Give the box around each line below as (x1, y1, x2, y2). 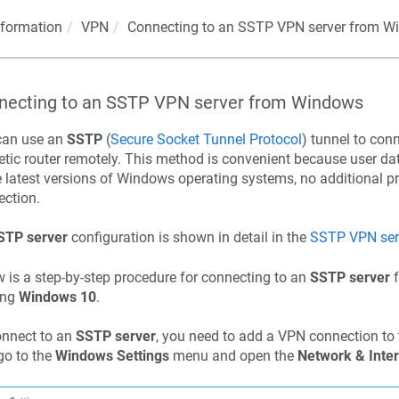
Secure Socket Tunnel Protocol (110, 131, 302, 148)
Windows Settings (54, 347, 169, 365)
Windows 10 (18, 288, 96, 305)
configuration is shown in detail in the (67, 229, 310, 247)
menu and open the (168, 347, 297, 365)
